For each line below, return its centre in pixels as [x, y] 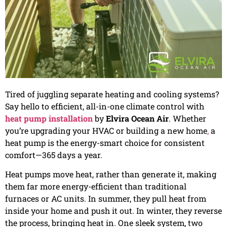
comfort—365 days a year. [54, 155]
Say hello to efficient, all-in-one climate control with [105, 106]
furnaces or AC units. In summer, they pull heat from [106, 199]
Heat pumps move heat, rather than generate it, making [111, 174]
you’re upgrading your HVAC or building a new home [106, 130]
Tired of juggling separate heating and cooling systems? [112, 94]
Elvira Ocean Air [137, 118]
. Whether [187, 118]
